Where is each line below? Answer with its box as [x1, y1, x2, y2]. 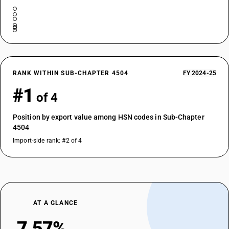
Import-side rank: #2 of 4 [13, 137, 82, 144]
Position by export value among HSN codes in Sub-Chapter [13, 113, 204, 121]
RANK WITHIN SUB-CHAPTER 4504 [13, 70, 129, 77]
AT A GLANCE [33, 199, 78, 207]
